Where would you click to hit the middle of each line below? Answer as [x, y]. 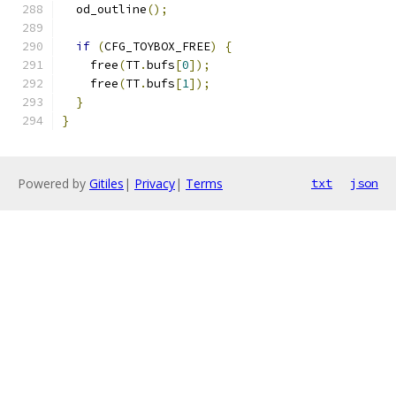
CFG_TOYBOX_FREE [157, 46]
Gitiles [107, 183]
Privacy [155, 183]
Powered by [53, 183]
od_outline [104, 9]
